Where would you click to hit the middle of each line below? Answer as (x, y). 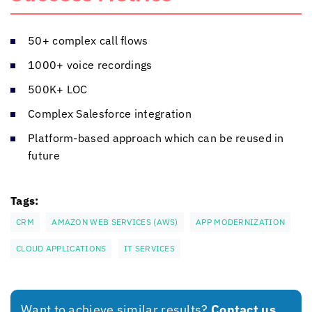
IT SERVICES (149, 248)
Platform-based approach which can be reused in (156, 138)
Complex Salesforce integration (110, 113)
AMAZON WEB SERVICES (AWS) (115, 221)
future (44, 155)
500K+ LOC (58, 89)
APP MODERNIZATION (241, 221)
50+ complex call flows (88, 40)
